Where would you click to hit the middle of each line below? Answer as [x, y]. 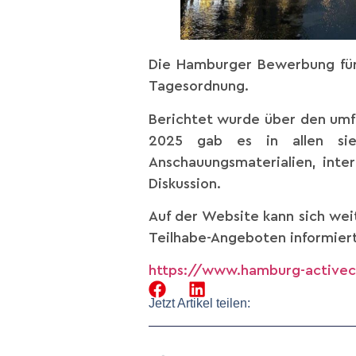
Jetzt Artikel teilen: [199, 303]
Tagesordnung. [199, 86]
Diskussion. [185, 183]
